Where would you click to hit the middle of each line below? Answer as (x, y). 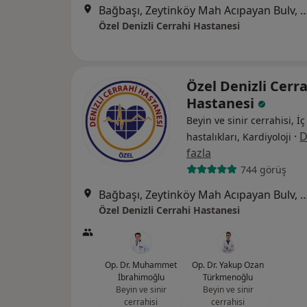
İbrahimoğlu (141, 278)
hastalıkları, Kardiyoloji (239, 137)
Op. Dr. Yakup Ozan (228, 265)
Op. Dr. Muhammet (141, 265)
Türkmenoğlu (228, 278)
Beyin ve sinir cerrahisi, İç (246, 121)
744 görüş (263, 169)
